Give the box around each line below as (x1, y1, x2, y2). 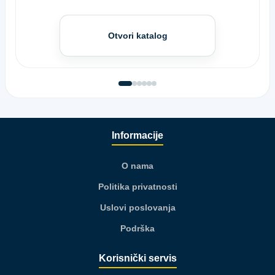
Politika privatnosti (98, 182, 177, 192)
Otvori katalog (107, 31, 168, 41)
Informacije (112, 130, 163, 141)
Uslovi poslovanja (99, 203, 176, 212)
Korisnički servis (98, 253, 177, 263)
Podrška (120, 223, 155, 233)
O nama (122, 161, 153, 171)
